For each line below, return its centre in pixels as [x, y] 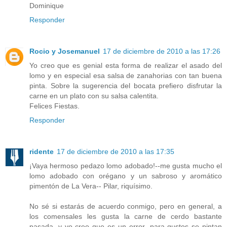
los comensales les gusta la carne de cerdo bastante [126, 217]
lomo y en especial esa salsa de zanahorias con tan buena [126, 76]
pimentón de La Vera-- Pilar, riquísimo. [91, 186]
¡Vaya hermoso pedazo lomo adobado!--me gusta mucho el [126, 166]
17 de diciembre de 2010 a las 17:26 [162, 51]
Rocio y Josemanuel [65, 51]
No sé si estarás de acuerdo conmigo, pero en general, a [126, 206]
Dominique [47, 6]
